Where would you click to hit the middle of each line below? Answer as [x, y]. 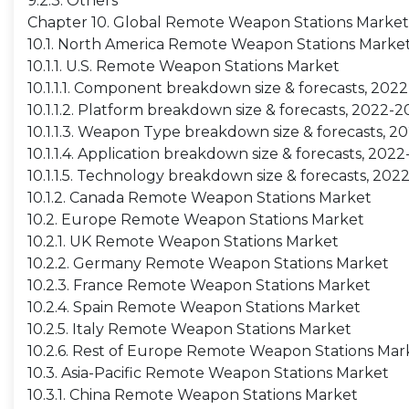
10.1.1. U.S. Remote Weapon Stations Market [184, 66]
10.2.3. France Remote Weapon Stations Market [199, 285]
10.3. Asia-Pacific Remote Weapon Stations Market [208, 373]
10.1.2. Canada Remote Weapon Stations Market [199, 198]
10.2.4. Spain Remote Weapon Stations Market [194, 307]
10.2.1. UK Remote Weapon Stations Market [183, 241]
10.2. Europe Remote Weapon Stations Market [196, 220]
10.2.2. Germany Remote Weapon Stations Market [208, 263]
